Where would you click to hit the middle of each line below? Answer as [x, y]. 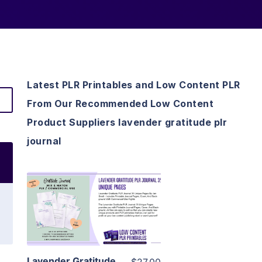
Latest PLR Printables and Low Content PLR [134, 85]
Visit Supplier [94, 225]
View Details [94, 192]
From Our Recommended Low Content [120, 104]
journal [44, 141]
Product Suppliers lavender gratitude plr [127, 123]
